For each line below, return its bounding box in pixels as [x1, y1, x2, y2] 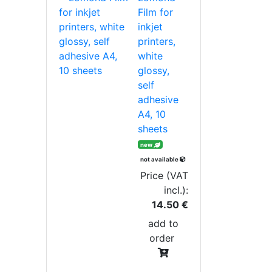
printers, [138, 35, 176, 47]
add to [148, 217, 178, 229]
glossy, [138, 64, 170, 76]
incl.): [164, 183, 188, 196]
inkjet [138, 20, 163, 33]
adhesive [138, 93, 179, 106]
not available [140, 155, 180, 163]
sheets [138, 122, 168, 135]
